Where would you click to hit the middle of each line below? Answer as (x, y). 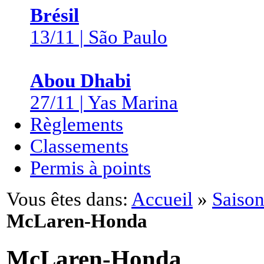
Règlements (77, 124)
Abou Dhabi (80, 81)
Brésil (55, 15)
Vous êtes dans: (67, 199)
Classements (79, 146)
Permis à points (90, 168)
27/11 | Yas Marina (104, 103)
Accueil (162, 199)
